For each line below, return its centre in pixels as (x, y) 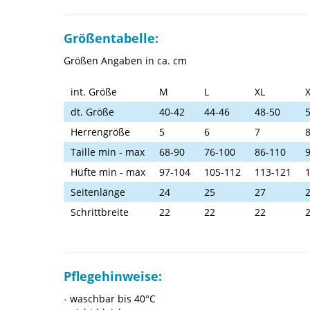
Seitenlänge (98, 192)
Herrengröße (100, 132)
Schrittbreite (100, 212)
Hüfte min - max (108, 172)
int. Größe (94, 92)
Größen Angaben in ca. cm (125, 61)
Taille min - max (108, 152)
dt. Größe (92, 112)
